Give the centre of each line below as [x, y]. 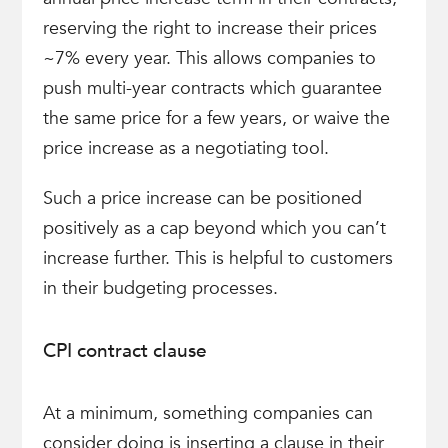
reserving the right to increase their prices [209, 28]
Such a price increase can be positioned [202, 198]
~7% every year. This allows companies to [209, 58]
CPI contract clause [124, 351]
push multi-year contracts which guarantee [212, 88]
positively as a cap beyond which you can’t [214, 228]
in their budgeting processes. [160, 288]
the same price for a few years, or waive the [216, 118]
